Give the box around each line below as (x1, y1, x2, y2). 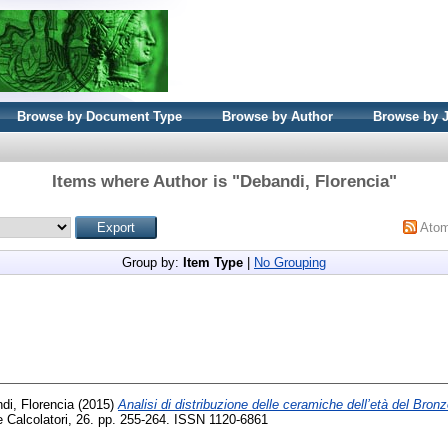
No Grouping (254, 255, 326, 270)
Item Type (183, 255, 243, 270)
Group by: (122, 255, 183, 270)
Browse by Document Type (17, 109, 182, 124)
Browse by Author (222, 109, 333, 124)
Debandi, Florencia (239, 172, 389, 191)
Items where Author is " (51, 172, 240, 191)
